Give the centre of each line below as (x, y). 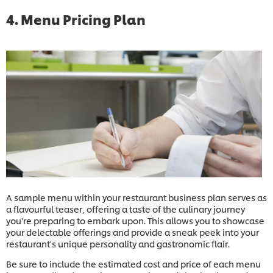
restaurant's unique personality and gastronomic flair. (118, 243)
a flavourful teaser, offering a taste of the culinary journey (126, 208)
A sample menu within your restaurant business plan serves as (136, 197)
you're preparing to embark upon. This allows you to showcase (135, 220)
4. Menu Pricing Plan (76, 19)
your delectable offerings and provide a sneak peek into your (133, 232)
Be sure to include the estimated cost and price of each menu (133, 263)
